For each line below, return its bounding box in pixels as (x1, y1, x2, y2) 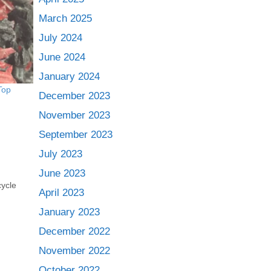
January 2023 (38, 206, 100, 218)
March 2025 (38, 13, 92, 24)
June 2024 (38, 51, 85, 63)
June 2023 (38, 168, 85, 179)
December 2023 (38, 90, 110, 102)
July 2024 (38, 32, 82, 44)
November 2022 (38, 245, 110, 256)
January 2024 (38, 71, 100, 82)
